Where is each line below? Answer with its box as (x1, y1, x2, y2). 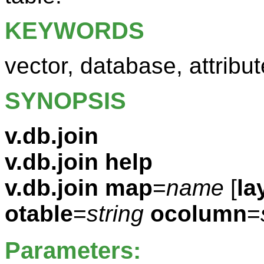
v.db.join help (5, 148, 153, 174)
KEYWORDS (5, 17, 144, 44)
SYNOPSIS (5, 87, 126, 114)
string (87, 200, 144, 226)
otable (5, 200, 73, 226)
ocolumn (150, 200, 247, 226)
